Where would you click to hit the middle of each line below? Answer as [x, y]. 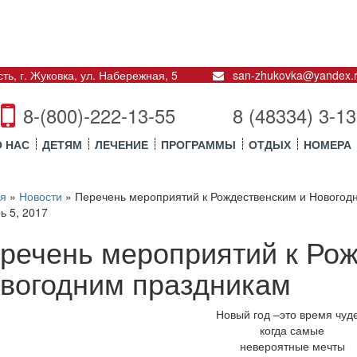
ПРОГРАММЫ [198, 145]
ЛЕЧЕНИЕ [122, 145]
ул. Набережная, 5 [129, 75]
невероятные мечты [292, 346]
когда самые [292, 330]
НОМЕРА [328, 145]
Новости [41, 196]
